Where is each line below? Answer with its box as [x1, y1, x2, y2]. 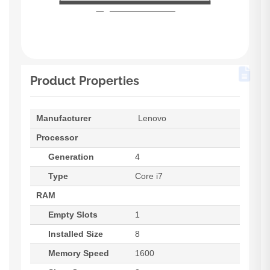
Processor [36, 133, 78, 142]
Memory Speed [48, 248, 109, 258]
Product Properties [30, 74, 139, 88]
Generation [48, 152, 94, 162]
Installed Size [48, 229, 103, 239]
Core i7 [135, 171, 163, 181]
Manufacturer [36, 113, 91, 123]
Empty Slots [48, 210, 98, 219]
